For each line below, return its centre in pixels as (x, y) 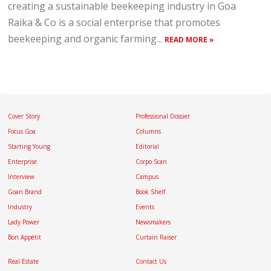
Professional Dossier (163, 116)
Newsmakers (153, 222)
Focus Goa (22, 131)
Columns (148, 131)
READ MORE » (190, 40)
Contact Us (151, 261)
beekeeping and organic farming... (87, 39)
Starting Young (29, 146)
